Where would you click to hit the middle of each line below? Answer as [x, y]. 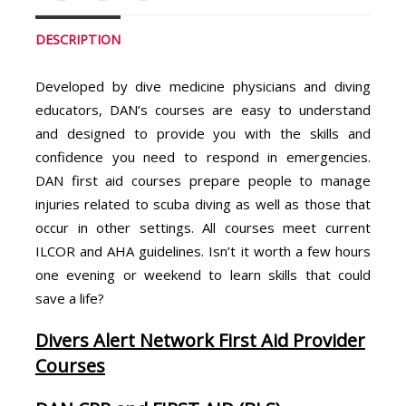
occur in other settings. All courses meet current [203, 227]
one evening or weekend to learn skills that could [203, 274]
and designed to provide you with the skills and [203, 133]
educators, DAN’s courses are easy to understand [203, 109]
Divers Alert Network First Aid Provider [200, 340]
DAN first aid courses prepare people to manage [203, 180]
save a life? [69, 298]
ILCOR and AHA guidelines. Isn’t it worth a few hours [203, 251]
